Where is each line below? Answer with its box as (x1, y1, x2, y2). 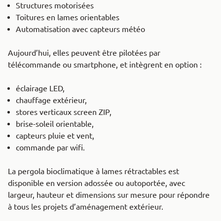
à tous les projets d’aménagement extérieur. (8, 202, 163, 212)
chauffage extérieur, (16, 96, 87, 105)
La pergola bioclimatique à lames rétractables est (8, 167, 179, 176)
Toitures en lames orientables (16, 13, 119, 22)
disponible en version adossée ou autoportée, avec (8, 179, 185, 188)
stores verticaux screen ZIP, (16, 108, 111, 117)
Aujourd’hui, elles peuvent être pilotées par (8, 48, 160, 58)
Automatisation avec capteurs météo (16, 25, 145, 34)
